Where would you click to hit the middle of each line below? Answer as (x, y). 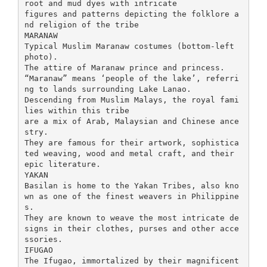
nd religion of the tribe (81, 24)
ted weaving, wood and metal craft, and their (129, 153)
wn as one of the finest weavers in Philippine (131, 196)
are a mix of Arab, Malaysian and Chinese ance (131, 121)
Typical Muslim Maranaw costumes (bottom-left (129, 46)
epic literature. (62, 164)
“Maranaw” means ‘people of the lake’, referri (131, 78)
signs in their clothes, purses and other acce (131, 228)
